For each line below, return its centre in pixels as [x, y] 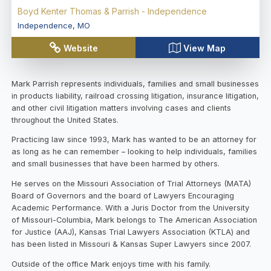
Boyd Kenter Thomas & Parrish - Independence [112, 11]
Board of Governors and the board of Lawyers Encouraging [123, 196]
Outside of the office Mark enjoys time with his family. [111, 264]
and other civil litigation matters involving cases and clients [122, 108]
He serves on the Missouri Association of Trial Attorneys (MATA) [132, 184]
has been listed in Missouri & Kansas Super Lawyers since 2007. [132, 244]
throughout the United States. [65, 120]
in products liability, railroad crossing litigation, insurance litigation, [135, 96]
